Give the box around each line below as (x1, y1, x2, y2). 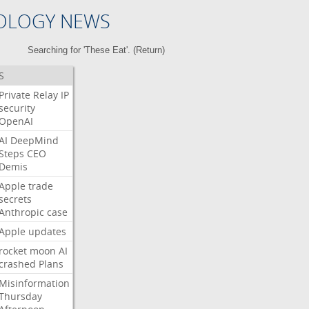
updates (28, 225, 66, 238)
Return (136, 45, 163, 55)
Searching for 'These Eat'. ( (28, 45, 137, 55)
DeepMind (10, 134, 59, 147)
